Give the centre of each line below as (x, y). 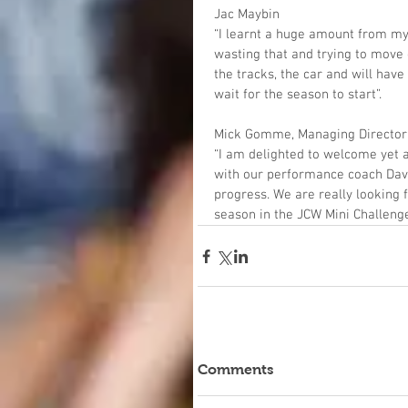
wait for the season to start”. (298, 95)
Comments (235, 370)
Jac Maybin (247, 15)
